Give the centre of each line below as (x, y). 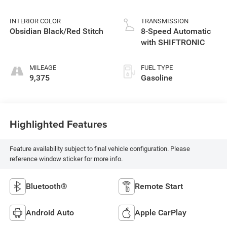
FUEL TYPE (157, 67)
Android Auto (50, 212)
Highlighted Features (58, 124)
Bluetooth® (46, 186)
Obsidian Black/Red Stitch (56, 31)
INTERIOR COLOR (35, 21)
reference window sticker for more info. (66, 159)
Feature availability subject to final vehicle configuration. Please (100, 148)
